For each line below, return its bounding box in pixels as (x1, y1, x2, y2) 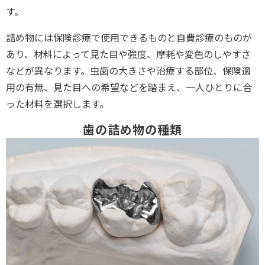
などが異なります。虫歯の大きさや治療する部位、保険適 (6, 63, 251, 78)
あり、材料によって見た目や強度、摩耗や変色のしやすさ (6, 47, 251, 62)
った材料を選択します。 (6, 96, 109, 111)
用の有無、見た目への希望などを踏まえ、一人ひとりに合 (6, 80, 252, 95)
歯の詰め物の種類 (83, 121, 182, 138)
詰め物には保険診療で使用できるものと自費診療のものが (6, 30, 252, 45)
